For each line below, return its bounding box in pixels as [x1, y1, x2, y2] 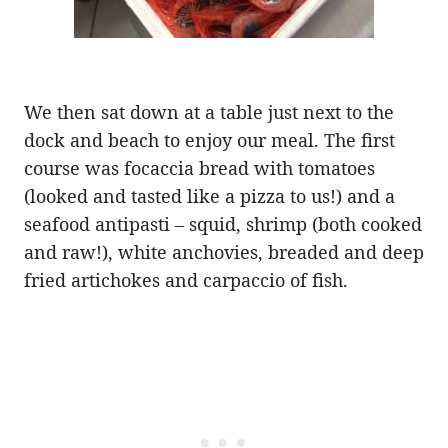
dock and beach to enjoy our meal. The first [24, 127, 395, 152]
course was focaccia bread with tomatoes [24, 155, 375, 180]
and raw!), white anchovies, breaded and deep [24, 239, 424, 264]
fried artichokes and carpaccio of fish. [24, 267, 348, 292]
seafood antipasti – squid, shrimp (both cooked [24, 211, 422, 236]
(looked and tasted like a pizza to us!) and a [24, 183, 395, 208]
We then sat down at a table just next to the [24, 99, 394, 124]
